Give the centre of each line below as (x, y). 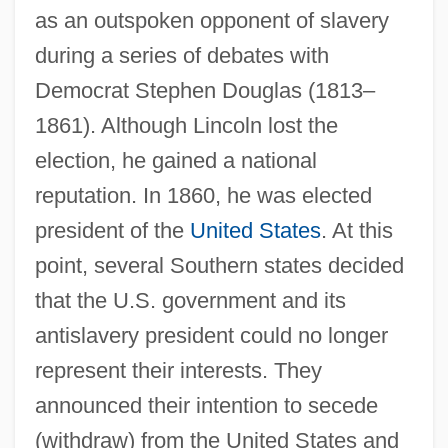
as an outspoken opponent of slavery (211, 20)
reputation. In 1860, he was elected (203, 195)
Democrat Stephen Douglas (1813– (204, 90)
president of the (112, 230)
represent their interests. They (178, 370)
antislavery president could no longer (211, 335)
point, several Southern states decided (219, 265)
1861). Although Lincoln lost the (186, 125)
